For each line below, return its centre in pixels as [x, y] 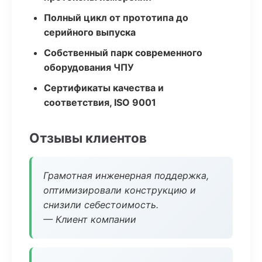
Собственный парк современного [123, 53]
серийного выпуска [90, 32]
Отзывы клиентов [88, 138]
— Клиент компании [90, 219]
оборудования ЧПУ [89, 67]
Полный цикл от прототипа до [116, 18]
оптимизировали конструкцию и [120, 190]
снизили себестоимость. [101, 205]
